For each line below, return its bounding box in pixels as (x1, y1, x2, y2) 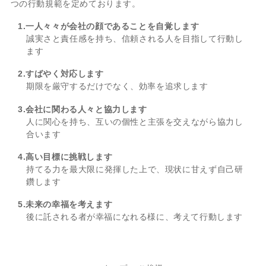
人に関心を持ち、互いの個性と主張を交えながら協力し (26, 116, 243, 126)
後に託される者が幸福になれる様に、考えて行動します (26, 211, 243, 221)
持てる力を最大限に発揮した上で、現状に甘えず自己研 (26, 164, 243, 174)
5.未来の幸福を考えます (17, 199, 113, 209)
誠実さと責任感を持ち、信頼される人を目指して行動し (26, 34, 243, 44)
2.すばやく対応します (17, 69, 104, 79)
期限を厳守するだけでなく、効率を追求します (26, 81, 208, 91)
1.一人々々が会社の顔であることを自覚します (17, 21, 199, 31)
